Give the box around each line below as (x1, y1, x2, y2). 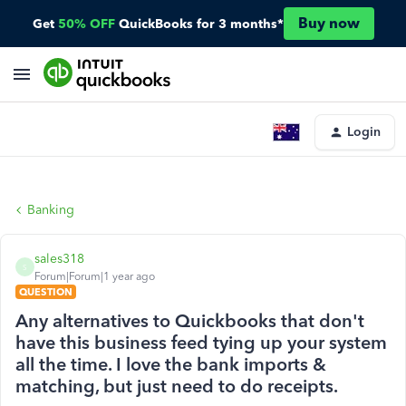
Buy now (297, 14, 360, 32)
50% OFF (57, 15, 115, 32)
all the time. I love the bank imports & (15, 353, 326, 375)
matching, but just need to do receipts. (15, 375, 338, 397)
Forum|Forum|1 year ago (34, 270, 155, 283)
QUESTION (19, 285, 72, 298)
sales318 (34, 251, 84, 266)
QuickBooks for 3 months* (118, 15, 284, 32)
